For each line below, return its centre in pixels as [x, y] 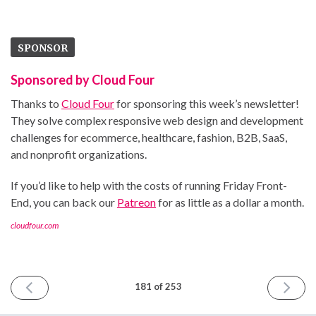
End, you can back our [64, 202]
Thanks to [36, 103]
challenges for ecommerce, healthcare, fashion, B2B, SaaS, [149, 137]
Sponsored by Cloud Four [83, 79]
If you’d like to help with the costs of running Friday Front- [149, 185]
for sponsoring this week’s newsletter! [207, 103]
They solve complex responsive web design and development [157, 120]
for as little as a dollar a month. [230, 202]
